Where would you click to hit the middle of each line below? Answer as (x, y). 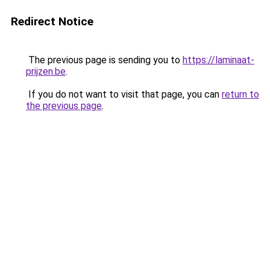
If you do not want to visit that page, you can (124, 94)
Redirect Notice (52, 21)
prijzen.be (46, 71)
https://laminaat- (218, 60)
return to (240, 94)
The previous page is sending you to (104, 60)
